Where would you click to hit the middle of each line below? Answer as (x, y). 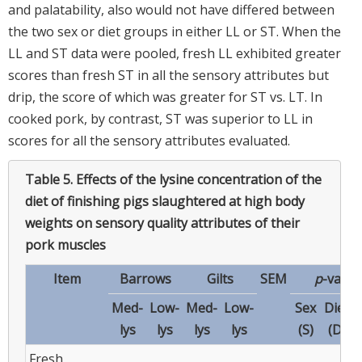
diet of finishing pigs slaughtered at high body (165, 201)
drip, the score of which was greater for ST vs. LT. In (165, 97)
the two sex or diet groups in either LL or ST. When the (175, 31)
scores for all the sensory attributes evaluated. (149, 140)
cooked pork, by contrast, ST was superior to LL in (160, 118)
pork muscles (65, 244)
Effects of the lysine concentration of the (199, 179)
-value (341, 278)
